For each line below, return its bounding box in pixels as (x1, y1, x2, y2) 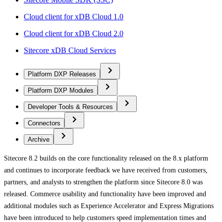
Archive (28, 135, 50, 143)
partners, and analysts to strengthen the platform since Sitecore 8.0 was (4, 178, 203, 186)
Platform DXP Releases (28, 70, 96, 78)
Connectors (28, 119, 60, 127)
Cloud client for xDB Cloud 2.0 (24, 29, 123, 38)
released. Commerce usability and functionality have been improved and (4, 190, 206, 198)
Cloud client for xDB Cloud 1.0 (24, 12, 123, 21)
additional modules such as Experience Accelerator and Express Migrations (4, 202, 214, 210)
